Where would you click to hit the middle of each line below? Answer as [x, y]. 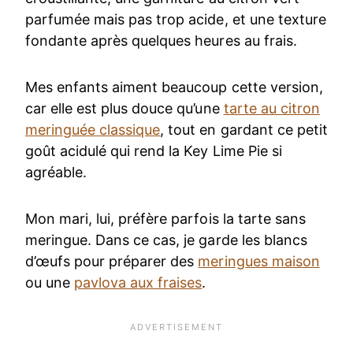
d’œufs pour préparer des [112, 261]
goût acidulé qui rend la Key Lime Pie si [154, 150]
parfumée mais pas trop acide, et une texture [176, 19]
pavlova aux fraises [138, 282]
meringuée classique [93, 129]
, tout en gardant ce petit [244, 129]
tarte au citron [271, 108]
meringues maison [259, 261]
